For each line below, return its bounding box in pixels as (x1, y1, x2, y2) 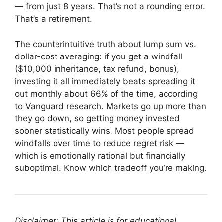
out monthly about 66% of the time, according (15, 88, 198, 99)
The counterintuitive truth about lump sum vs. (15, 39, 196, 49)
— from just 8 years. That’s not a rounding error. (15, 1, 205, 12)
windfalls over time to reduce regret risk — (15, 138, 184, 148)
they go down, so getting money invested (15, 113, 180, 123)
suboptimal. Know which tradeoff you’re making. (15, 163, 207, 173)
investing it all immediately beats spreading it (15, 76, 195, 86)
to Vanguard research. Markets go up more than (15, 101, 206, 111)
